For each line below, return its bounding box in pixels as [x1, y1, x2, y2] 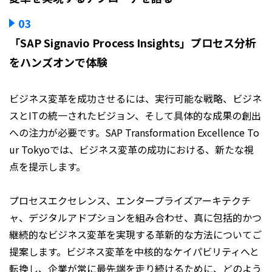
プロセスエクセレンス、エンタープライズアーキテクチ [9, 193, 251, 208]
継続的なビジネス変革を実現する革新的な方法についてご [9, 227, 262, 242]
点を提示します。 [9, 159, 86, 174]
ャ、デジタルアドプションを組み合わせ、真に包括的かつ [9, 210, 262, 225]
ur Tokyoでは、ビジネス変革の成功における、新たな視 [9, 142, 254, 157]
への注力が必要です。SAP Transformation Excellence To [9, 125, 259, 140]
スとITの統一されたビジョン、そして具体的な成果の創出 [9, 108, 261, 123]
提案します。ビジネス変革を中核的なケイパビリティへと [9, 244, 259, 259]
